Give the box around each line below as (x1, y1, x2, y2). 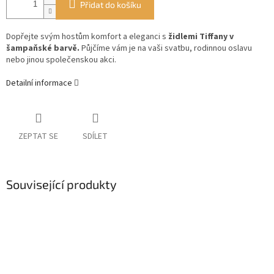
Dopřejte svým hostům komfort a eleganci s (6, 31, 166, 43)
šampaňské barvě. (6, 42, 80, 55)
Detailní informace (6, 77, 72, 90)
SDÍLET (83, 130, 108, 143)
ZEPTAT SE (18, 130, 58, 143)
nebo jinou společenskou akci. (6, 54, 118, 67)
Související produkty (6, 177, 117, 192)
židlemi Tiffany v (166, 31, 234, 43)
